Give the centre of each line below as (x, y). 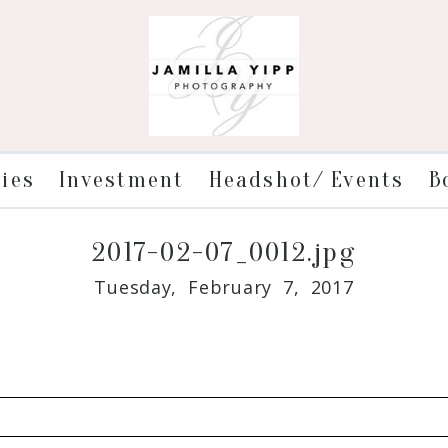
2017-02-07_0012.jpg (224, 251)
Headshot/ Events (306, 179)
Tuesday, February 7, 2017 (224, 286)
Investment (122, 179)
